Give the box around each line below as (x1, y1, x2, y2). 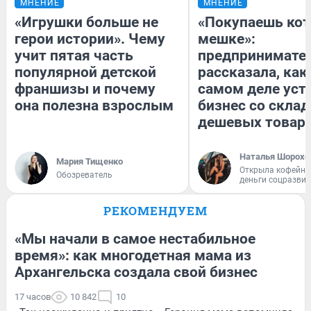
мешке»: (198, 30, 255, 47)
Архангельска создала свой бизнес (15, 263, 258, 280)
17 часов (15, 291, 51, 302)
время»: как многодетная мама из (15, 246, 251, 264)
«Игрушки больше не (15, 13, 158, 31)
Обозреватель (56, 169, 112, 180)
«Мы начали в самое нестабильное (15, 230, 255, 247)
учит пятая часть (15, 47, 133, 64)
